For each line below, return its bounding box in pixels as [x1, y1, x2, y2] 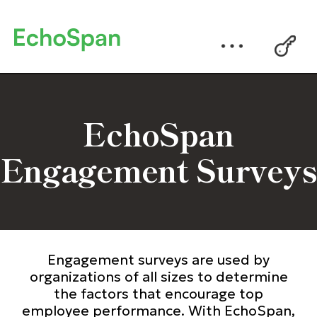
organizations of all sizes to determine [29, 267, 288, 285]
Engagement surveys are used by [47, 250, 270, 268]
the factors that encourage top [54, 284, 263, 302]
